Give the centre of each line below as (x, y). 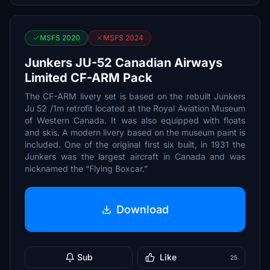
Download (142, 209)
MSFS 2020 (60, 38)
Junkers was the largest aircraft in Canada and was (135, 156)
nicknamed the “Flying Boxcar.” (86, 168)
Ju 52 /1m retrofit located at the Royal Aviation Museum (135, 108)
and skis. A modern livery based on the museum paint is (135, 132)
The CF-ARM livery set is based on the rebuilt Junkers (135, 96)
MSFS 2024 (123, 38)
